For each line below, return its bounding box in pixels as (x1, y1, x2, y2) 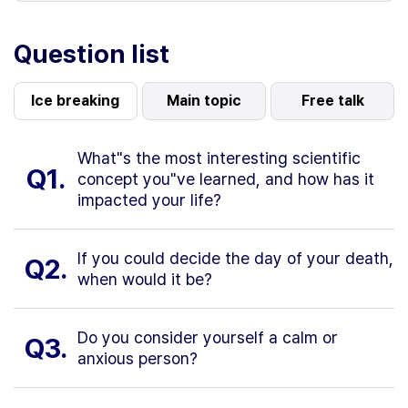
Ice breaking (31, 91, 120, 109)
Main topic (166, 91, 241, 109)
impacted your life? (77, 189, 221, 209)
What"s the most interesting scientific (77, 148, 361, 168)
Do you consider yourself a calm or (77, 327, 338, 347)
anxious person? (77, 348, 198, 368)
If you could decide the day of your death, (77, 248, 393, 268)
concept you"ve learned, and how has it (77, 168, 374, 189)
